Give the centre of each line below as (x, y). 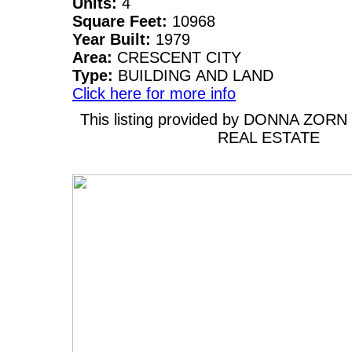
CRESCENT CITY (179, 57)
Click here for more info (154, 93)
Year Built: (114, 39)
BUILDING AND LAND (196, 75)
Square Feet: (122, 21)
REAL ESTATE (269, 137)
